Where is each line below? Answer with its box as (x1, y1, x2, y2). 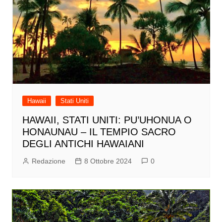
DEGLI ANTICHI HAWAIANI (22, 138, 144, 149)
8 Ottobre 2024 (84, 157, 132, 165)
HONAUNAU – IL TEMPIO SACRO (22, 126, 176, 137)
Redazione (31, 157, 65, 165)
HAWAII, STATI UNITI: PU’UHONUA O (22, 114, 192, 125)
